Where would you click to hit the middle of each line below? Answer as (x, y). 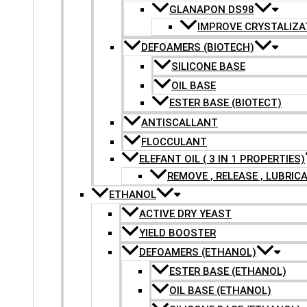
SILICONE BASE (208, 66)
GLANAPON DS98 (212, 10)
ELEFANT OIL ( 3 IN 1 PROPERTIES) (222, 159)
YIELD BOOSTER (177, 233)
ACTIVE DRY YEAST (185, 214)
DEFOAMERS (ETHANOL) (198, 252)
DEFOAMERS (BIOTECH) (198, 47)
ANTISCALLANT (180, 123)
